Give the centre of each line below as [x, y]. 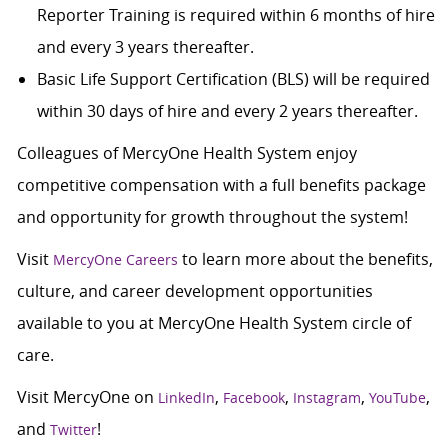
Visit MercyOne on [87, 397]
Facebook [253, 398]
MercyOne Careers [115, 260]
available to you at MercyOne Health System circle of [213, 323]
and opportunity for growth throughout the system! [212, 217]
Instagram [326, 398]
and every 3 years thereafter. [145, 47]
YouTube [397, 398]
